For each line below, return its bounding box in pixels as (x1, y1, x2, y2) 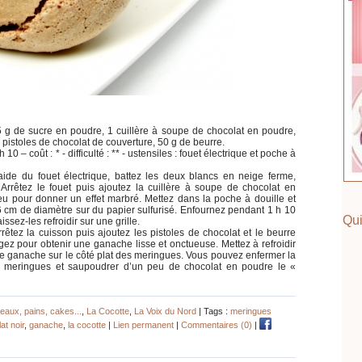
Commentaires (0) (181, 319, 252, 330)
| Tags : (196, 305, 230, 316)
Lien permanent (113, 319, 174, 330)
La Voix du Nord (134, 305, 196, 316)
